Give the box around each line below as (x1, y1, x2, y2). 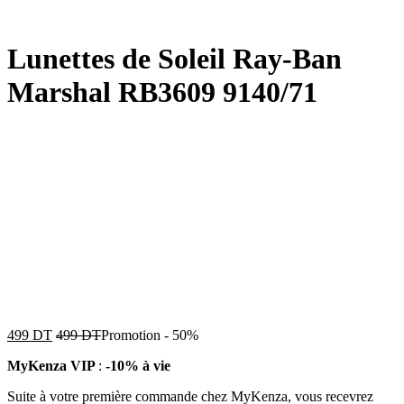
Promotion (101, 326, 161, 343)
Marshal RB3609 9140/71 (7, 76, 317, 109)
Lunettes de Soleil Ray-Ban (7, 42, 342, 76)
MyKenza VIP (7, 357, 98, 373)
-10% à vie (106, 357, 170, 373)
